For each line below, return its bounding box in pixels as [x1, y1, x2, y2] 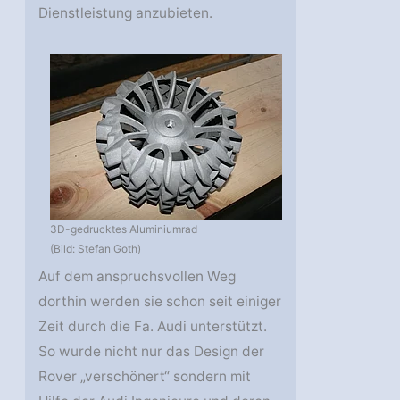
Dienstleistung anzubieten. [38, 4, 213, 22]
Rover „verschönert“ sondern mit [38, 368, 252, 386]
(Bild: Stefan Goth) [50, 242, 142, 256]
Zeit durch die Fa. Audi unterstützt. [38, 318, 268, 336]
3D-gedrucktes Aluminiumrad [50, 222, 198, 237]
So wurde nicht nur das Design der [38, 343, 265, 361]
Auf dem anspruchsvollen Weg [38, 268, 237, 286]
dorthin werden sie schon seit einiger [38, 293, 282, 311]
